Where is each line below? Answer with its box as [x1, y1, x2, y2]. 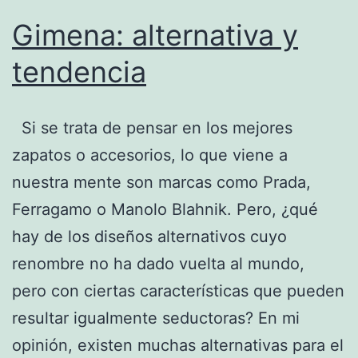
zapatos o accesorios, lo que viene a [12, 145, 288, 165]
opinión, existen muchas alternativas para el [12, 335, 344, 355]
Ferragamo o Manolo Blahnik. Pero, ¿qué [12, 199, 318, 219]
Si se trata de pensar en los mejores [12, 117, 292, 137]
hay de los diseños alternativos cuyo [12, 226, 287, 246]
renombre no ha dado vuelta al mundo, [12, 253, 304, 273]
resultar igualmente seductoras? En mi [12, 308, 300, 328]
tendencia [12, 54, 146, 89]
